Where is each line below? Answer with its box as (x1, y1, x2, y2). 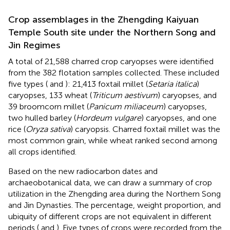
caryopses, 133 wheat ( (8, 90, 92, 100)
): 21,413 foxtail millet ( (65, 79, 148, 89)
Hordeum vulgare (76, 112, 141, 123)
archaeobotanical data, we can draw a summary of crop (8, 177, 212, 187)
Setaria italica (148, 79, 197, 89)
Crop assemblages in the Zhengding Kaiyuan (8, 13, 199, 25)
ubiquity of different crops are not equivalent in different (8, 211, 212, 221)
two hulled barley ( (8, 112, 76, 123)
